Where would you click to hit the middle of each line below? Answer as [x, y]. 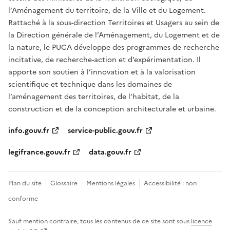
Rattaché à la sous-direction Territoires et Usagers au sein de [114, 23]
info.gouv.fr [29, 131]
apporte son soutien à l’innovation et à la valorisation [102, 72]
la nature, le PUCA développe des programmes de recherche [114, 48]
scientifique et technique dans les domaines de [90, 85]
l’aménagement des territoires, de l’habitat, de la [94, 97]
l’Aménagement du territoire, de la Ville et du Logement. [107, 11]
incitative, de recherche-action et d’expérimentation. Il [104, 60]
